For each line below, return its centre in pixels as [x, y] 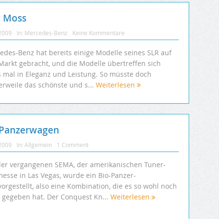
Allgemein [38, 145]
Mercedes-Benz [46, 33]
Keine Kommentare [99, 33]
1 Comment [73, 145]
